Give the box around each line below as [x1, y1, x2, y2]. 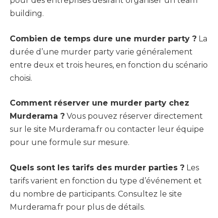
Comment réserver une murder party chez [10, 98, 189, 108]
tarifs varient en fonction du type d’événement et [10, 176, 202, 185]
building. [10, 9, 44, 18]
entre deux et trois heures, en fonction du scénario [10, 60, 208, 70]
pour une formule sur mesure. [10, 138, 129, 147]
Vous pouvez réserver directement [65, 111, 203, 121]
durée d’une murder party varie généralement [10, 47, 193, 56]
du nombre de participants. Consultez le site [10, 189, 182, 199]
